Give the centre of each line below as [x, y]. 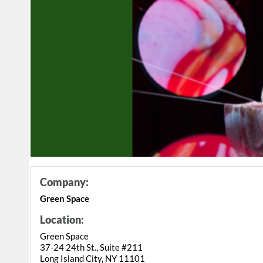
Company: [64, 182]
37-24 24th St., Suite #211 [91, 247]
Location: [62, 220]
